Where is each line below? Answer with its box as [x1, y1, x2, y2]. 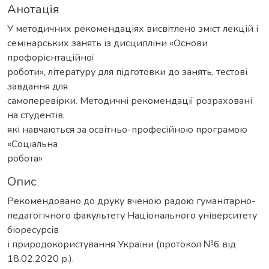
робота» [7, 151, 43, 165]
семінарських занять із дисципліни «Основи [7, 36, 208, 50]
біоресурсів [7, 223, 59, 237]
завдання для [7, 79, 68, 93]
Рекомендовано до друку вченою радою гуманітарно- [7, 194, 256, 208]
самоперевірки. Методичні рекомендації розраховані [7, 94, 252, 107]
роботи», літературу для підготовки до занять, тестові [7, 65, 247, 79]
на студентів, [7, 108, 65, 122]
